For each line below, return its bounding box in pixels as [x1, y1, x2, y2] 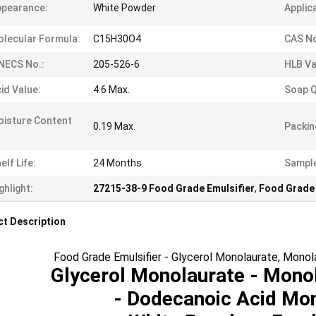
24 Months [93, 157, 142, 169]
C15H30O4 [93, 33, 141, 44]
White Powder [93, 2, 156, 13]
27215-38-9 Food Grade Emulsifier [93, 183, 255, 194]
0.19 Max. [93, 121, 135, 132]
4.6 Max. [93, 84, 130, 95]
